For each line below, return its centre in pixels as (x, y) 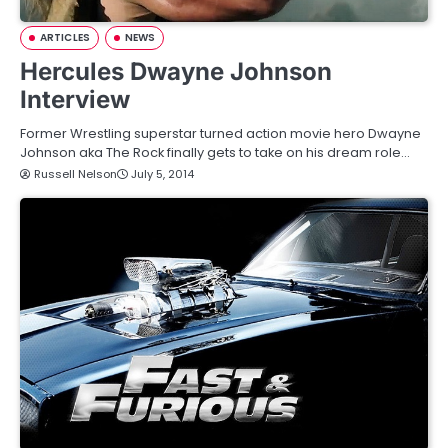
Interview (75, 99)
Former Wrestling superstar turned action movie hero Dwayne (220, 133)
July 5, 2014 (162, 174)
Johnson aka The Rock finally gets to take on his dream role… (215, 152)
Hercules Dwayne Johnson (176, 71)
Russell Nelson (75, 174)
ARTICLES (65, 37)
